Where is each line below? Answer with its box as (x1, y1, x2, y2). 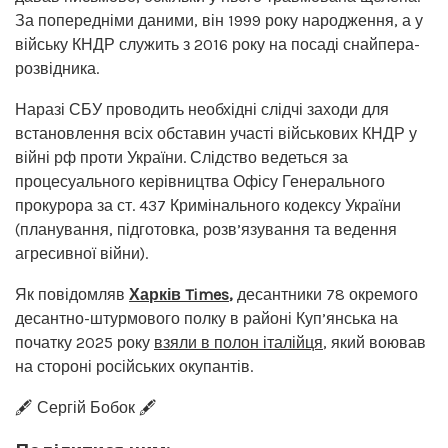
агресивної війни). (15, 243, 148, 263)
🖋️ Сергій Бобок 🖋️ (15, 397, 157, 417)
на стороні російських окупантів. (15, 356, 253, 376)
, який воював (323, 332, 426, 352)
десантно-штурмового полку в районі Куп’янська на (15, 308, 398, 328)
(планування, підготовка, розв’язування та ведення (15, 219, 397, 239)
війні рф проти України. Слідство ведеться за (15, 147, 348, 167)
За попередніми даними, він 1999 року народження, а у (15, 10, 423, 30)
